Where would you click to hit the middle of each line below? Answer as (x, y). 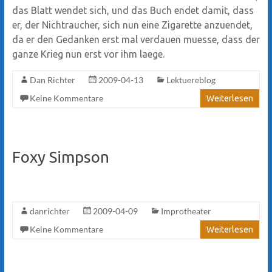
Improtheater (186, 211)
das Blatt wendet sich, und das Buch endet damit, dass (133, 10)
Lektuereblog (191, 80)
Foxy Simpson (60, 157)
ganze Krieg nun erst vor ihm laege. (88, 54)
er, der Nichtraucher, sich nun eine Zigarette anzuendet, (132, 25)
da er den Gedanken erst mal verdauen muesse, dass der (136, 39)
